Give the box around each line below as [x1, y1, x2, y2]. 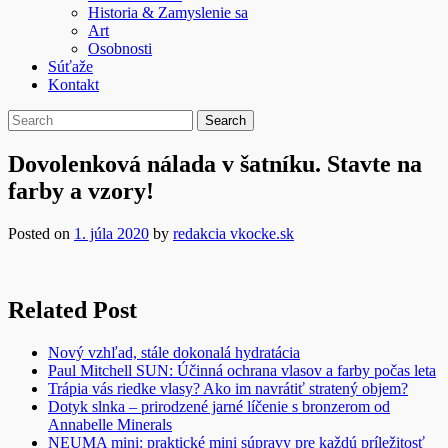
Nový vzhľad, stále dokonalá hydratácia [48, 343, 300, 361]
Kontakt [48, 76, 99, 93]
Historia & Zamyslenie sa [88, 4, 248, 21]
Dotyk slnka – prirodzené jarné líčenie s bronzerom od [48, 397, 390, 415]
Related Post [8, 296, 137, 323]
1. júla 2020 [74, 224, 149, 242]
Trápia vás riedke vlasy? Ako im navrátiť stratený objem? [48, 379, 408, 397]
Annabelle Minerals [48, 415, 172, 433]
